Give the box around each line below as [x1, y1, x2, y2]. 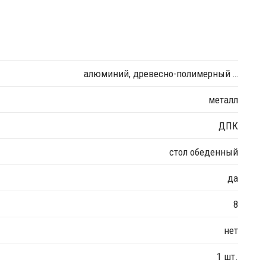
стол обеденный [169, 145, 238, 158]
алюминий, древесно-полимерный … [84, 67, 238, 80]
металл [208, 93, 238, 106]
